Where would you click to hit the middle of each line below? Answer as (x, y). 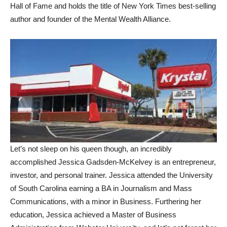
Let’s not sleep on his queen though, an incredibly (91, 148)
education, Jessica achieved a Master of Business (93, 214)
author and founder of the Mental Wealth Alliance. (90, 19)
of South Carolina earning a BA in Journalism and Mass (101, 188)
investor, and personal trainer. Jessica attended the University (111, 175)
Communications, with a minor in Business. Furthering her (106, 201)
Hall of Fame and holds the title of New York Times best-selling (113, 6)
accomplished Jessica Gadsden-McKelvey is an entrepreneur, (113, 162)
